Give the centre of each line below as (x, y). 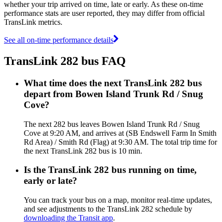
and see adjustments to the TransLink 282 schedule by (108, 209)
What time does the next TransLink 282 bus (113, 83)
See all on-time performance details (59, 40)
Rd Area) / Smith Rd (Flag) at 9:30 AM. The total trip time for (120, 142)
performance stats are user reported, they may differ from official (104, 13)
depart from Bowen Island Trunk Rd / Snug (113, 94)
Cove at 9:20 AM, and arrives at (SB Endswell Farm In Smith (120, 133)
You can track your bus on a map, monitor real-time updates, (118, 200)
